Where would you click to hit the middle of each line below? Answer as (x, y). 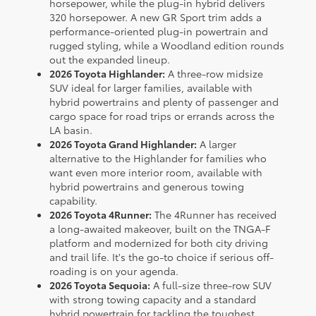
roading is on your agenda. (114, 271)
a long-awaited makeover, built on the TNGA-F (160, 229)
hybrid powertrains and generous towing (147, 187)
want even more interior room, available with (156, 172)
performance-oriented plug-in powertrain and (159, 31)
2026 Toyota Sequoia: (100, 285)
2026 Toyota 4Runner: (101, 215)
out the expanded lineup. (110, 60)
